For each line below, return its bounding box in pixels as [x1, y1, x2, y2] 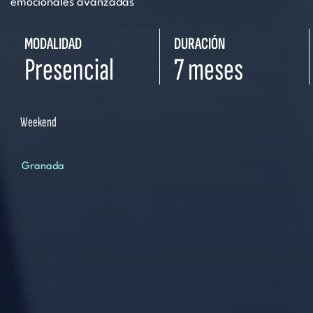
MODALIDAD [24, 33, 82, 54]
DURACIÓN [174, 33, 225, 54]
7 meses [174, 50, 243, 89]
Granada [22, 161, 64, 172]
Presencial [24, 50, 114, 89]
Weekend [20, 113, 57, 131]
